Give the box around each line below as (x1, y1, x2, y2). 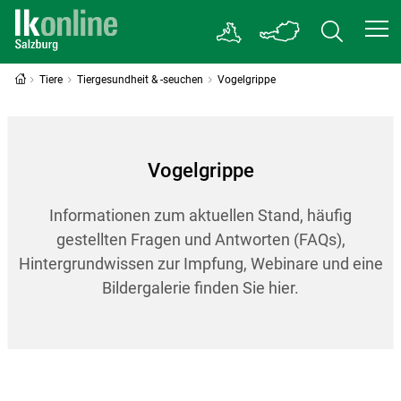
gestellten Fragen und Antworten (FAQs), (55, 230, 346, 249)
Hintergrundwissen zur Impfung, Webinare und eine (18, 254, 383, 273)
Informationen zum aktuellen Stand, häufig (49, 206, 352, 225)
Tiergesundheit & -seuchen (77, 73, 204, 86)
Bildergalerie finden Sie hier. (102, 278, 299, 297)
